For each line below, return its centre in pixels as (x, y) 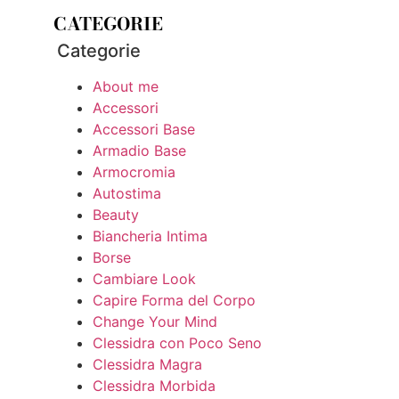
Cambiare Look (144, 278)
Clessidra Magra (147, 364)
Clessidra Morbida (154, 385)
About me (126, 86)
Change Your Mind (155, 321)
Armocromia (134, 171)
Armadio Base (139, 150)
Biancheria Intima (150, 236)
